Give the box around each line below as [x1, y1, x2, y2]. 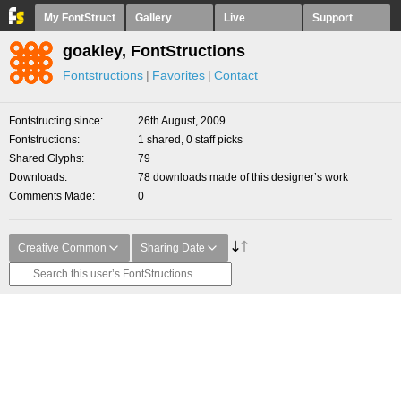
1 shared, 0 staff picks [138, 133, 243, 146]
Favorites [152, 68, 205, 82]
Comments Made [9, 190, 92, 202]
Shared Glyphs [9, 152, 81, 165]
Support [312, 12, 353, 24]
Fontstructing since [9, 115, 100, 127]
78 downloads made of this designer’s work [138, 171, 348, 183]
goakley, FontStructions [63, 42, 245, 60]
